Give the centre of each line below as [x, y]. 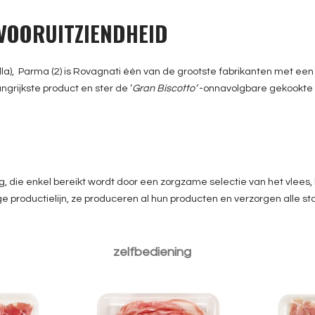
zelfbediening [153, 252]
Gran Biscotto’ [165, 89]
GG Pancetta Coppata [157, 226]
